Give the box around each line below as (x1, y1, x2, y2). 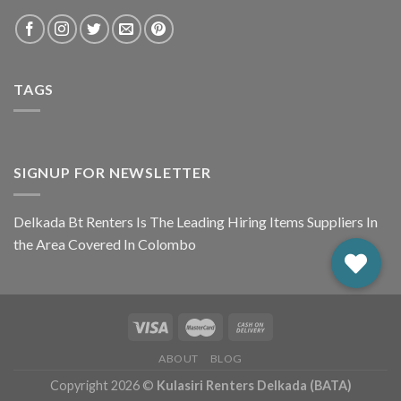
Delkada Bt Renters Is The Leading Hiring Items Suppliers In (13, 212, 378, 230)
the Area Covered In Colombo (13, 235, 196, 252)
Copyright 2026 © (49, 377, 157, 393)
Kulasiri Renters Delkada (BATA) (156, 377, 352, 393)
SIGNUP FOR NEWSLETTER (13, 164, 211, 182)
